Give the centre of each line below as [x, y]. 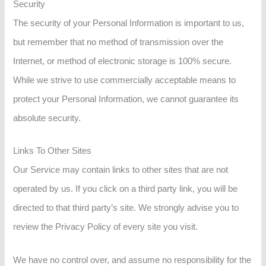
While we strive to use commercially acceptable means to [125, 80]
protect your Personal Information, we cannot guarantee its [126, 99]
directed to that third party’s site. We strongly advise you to [126, 208]
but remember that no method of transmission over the [118, 42]
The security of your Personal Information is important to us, [129, 23]
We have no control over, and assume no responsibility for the [132, 260]
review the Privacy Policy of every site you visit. [106, 227]
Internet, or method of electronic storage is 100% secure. [123, 61]
